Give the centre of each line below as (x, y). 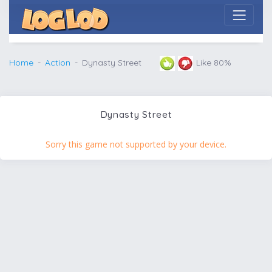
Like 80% (214, 62)
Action (58, 62)
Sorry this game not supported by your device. (136, 144)
